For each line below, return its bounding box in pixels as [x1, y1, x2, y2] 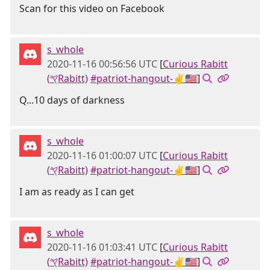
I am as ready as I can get [19, 185, 134, 198]
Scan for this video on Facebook [19, 2, 165, 15]
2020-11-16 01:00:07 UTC [47, 149, 157, 162]
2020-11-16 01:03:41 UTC [47, 240, 157, 254]
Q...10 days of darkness [19, 93, 125, 107]
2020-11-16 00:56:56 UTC [47, 57, 157, 71]
